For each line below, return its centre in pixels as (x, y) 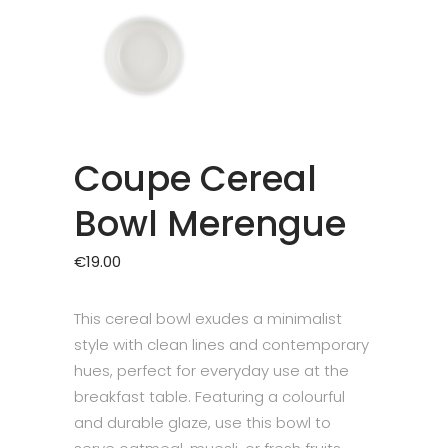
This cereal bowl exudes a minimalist (208, 318)
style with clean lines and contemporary (221, 344)
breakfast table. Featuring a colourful (209, 396)
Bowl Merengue (210, 223)
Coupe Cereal (195, 178)
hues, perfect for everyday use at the (211, 370)
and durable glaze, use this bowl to (202, 422)
